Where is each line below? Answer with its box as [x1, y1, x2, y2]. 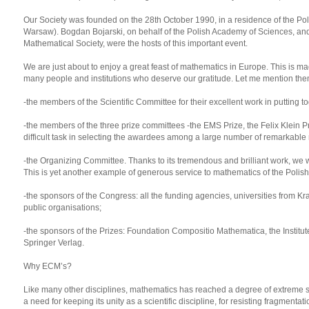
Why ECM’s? [23, 261, 72, 271]
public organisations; [23, 203, 101, 212]
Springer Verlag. [23, 238, 84, 248]
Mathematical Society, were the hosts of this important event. [23, 39, 248, 48]
